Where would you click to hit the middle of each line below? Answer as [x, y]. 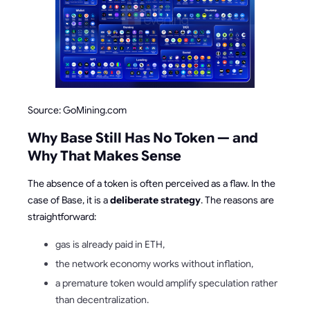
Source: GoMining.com [77, 110]
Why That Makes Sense [104, 156]
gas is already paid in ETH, [110, 244]
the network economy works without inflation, [154, 264]
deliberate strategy [155, 200]
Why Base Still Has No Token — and [143, 138]
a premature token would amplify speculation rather [166, 283]
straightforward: [62, 217]
